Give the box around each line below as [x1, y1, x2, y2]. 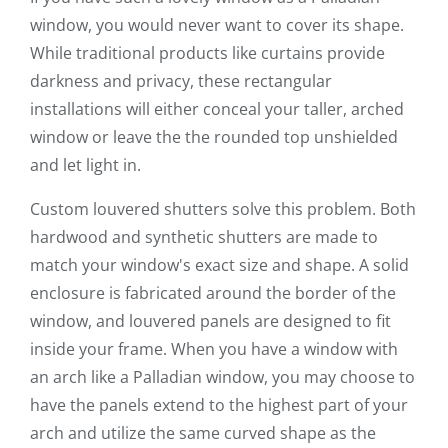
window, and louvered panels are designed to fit [30, 310, 391, 333]
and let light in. [30, 154, 141, 177]
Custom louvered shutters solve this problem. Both [30, 198, 416, 221]
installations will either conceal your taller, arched [30, 98, 404, 121]
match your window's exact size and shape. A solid [30, 254, 409, 277]
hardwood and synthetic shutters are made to [30, 226, 378, 249]
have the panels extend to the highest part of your [30, 394, 408, 417]
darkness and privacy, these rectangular [30, 70, 332, 93]
